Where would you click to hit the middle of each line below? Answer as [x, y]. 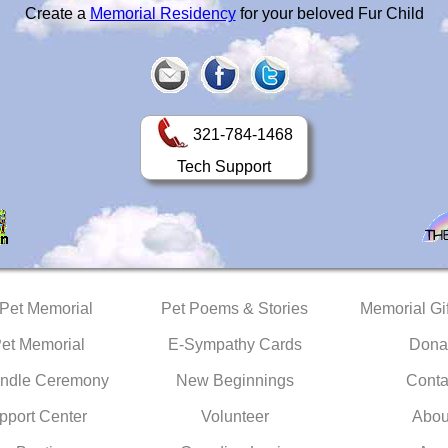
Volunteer [234, 416]
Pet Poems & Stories [234, 308]
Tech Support [224, 166]
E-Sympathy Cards [234, 344]
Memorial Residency [162, 13]
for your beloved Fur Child [329, 13]
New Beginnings [234, 380]
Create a [57, 13]
